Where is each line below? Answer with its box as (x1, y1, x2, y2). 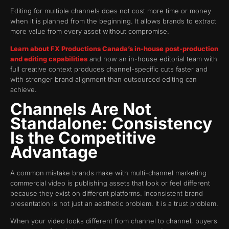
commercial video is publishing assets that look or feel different (10, 178, 210, 187)
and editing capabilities (10, 55, 87, 63)
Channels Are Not (10, 99, 151, 119)
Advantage (10, 142, 98, 162)
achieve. (10, 85, 37, 94)
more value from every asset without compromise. (10, 27, 169, 35)
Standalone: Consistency (10, 113, 212, 133)
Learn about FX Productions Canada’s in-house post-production (10, 44, 218, 53)
